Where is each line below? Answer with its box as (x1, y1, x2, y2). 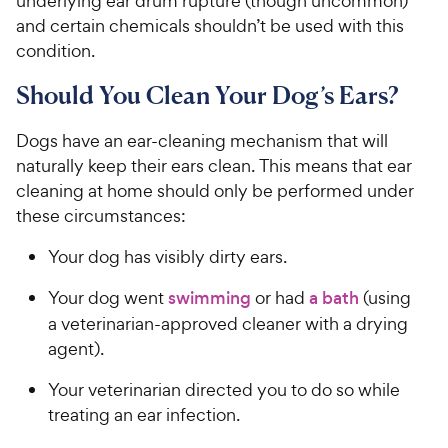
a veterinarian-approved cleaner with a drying (48, 311, 408, 335)
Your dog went (48, 285, 168, 309)
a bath (309, 285, 359, 310)
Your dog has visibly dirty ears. (48, 244, 287, 268)
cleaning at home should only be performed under (16, 178, 414, 202)
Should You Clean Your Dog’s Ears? (16, 79, 398, 110)
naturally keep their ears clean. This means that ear (16, 153, 412, 177)
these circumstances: (16, 203, 186, 227)
